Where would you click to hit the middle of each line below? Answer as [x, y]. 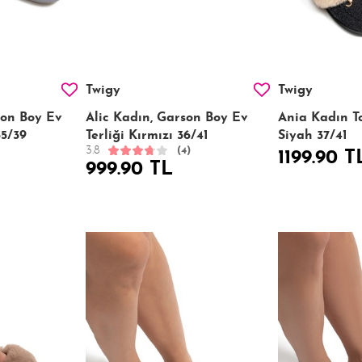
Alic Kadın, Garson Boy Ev [166, 118]
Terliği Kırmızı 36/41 [147, 135]
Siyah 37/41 [312, 135]
